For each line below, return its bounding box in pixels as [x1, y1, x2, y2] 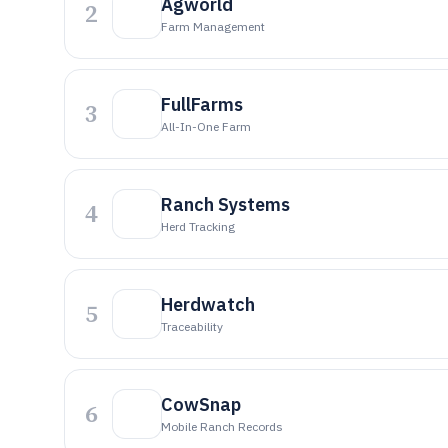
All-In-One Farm [161, 119, 251, 134]
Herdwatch [161, 293, 255, 316]
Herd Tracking [161, 219, 235, 234]
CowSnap [161, 393, 241, 416]
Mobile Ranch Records [161, 419, 283, 434]
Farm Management [161, 19, 265, 34]
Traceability [161, 319, 223, 334]
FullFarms [161, 93, 243, 116]
